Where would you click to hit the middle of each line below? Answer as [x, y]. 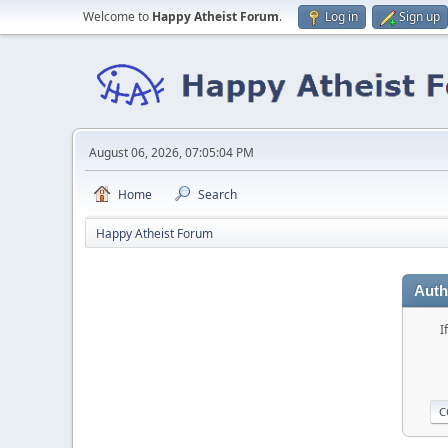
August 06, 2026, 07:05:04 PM [171, 152]
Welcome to [117, 16]
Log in [341, 16]
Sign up [419, 16]
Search [217, 194]
